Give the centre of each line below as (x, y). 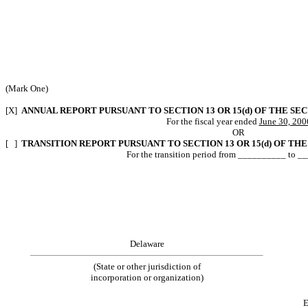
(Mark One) (27, 88)
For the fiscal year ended (212, 121)
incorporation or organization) (147, 277)
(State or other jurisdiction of (147, 266)
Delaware (147, 243)
